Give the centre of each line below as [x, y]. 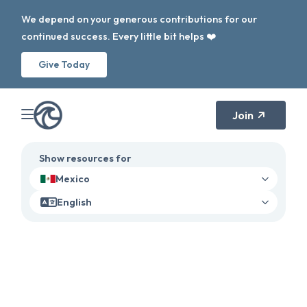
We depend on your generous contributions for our [139, 19]
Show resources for [85, 158]
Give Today [64, 64]
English [75, 202]
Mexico [73, 179]
